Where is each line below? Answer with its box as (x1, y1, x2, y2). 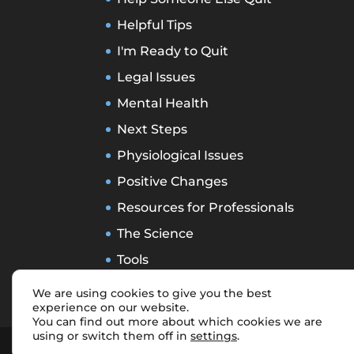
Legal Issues (117, 69, 196, 85)
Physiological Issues (117, 147, 244, 163)
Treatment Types (117, 277, 228, 293)
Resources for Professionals (117, 199, 295, 215)
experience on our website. (32, 300, 189, 314)
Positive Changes (117, 173, 228, 189)
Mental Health (117, 95, 209, 111)
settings (190, 329, 237, 343)
